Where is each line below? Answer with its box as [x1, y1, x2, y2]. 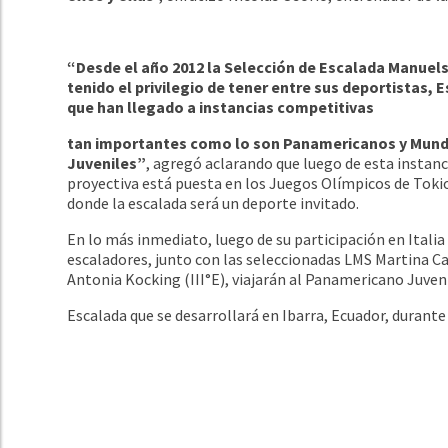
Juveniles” [67, 152, 147, 173]
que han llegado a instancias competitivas [67, 96, 378, 117]
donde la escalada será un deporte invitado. [67, 192, 360, 213]
